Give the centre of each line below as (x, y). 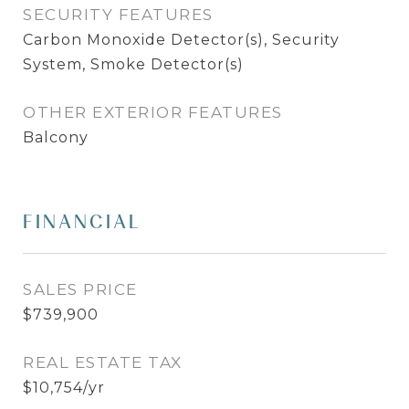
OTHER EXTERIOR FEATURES (153, 112)
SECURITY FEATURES (118, 15)
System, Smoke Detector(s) (133, 64)
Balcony (56, 137)
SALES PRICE (80, 289)
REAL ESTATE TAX (103, 362)
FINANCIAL (82, 221)
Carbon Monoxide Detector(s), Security (181, 40)
